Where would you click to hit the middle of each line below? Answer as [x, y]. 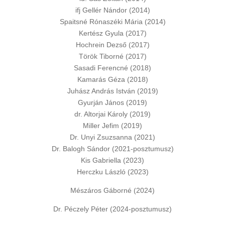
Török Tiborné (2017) [113, 56]
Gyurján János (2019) [113, 102]
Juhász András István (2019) [113, 91]
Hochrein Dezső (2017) [113, 45]
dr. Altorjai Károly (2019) [113, 114]
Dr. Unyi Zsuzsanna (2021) [113, 137]
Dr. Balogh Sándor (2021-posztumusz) [113, 149]
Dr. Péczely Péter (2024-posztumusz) [113, 209]
